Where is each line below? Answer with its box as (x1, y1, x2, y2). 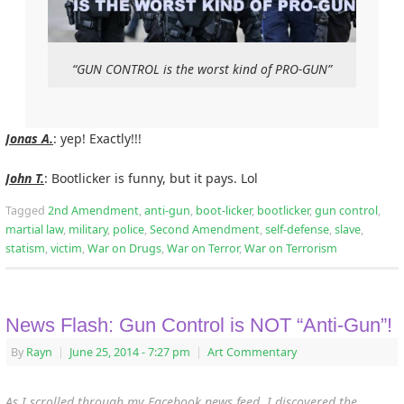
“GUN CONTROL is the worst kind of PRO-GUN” (71, 60, 332, 78)
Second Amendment (150, 222, 260, 238)
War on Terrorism (244, 241, 337, 257)
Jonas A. (5, 130, 53, 148)
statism (5, 241, 45, 257)
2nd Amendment (48, 203, 139, 219)
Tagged (5, 203, 48, 219)
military (69, 222, 107, 238)
